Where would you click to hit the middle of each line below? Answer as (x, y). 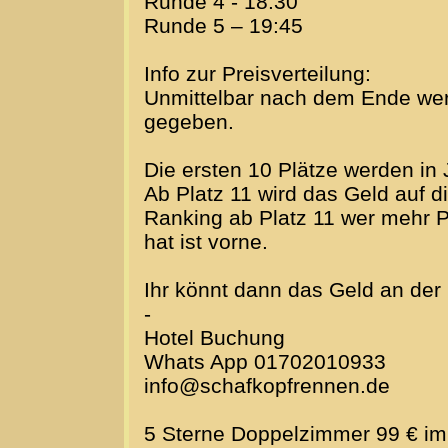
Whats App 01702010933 (265, 362)
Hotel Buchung (214, 338)
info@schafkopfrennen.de (267, 386)
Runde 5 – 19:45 (223, 26)
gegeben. (189, 122)
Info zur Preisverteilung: (257, 74)
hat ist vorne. (206, 242)
